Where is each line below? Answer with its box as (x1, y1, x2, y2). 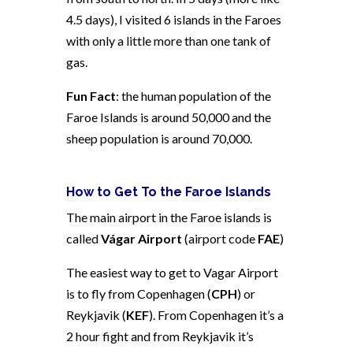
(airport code (182, 230, 258, 246)
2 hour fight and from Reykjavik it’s (66, 328, 254, 344)
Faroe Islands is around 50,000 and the (66, 109, 271, 124)
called (66, 230, 101, 246)
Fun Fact (66, 87, 116, 103)
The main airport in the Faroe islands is (66, 209, 272, 225)
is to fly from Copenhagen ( (66, 285, 211, 301)
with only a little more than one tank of (66, 32, 271, 48)
